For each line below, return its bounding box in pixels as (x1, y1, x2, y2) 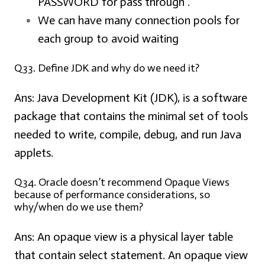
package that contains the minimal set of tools (14, 109, 248, 124)
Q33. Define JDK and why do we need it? (14, 62, 199, 75)
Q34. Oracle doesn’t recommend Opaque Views (14, 176, 230, 189)
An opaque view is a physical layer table (34, 230, 233, 244)
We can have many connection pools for (38, 13, 240, 28)
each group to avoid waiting (38, 31, 179, 46)
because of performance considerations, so (14, 188, 210, 202)
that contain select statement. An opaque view (14, 248, 248, 263)
